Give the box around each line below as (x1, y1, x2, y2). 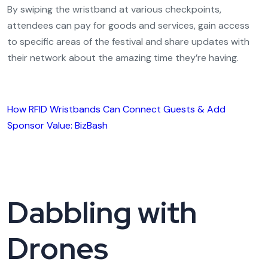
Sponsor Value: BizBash (7, 119, 108, 132)
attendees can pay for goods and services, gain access (7, 19, 249, 32)
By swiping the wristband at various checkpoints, (7, 3, 221, 16)
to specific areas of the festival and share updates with (7, 35, 249, 48)
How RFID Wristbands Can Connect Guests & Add (7, 103, 226, 115)
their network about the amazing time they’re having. (7, 51, 239, 64)
